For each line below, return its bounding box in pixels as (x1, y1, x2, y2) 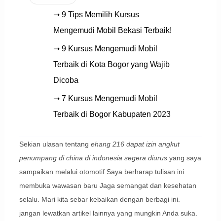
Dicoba (53, 76, 78, 85)
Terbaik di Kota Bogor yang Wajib (53, 60, 170, 69)
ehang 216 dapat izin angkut (90, 140, 180, 148)
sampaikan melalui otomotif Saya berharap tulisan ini (19, 168, 184, 176)
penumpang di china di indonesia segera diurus (19, 154, 167, 162)
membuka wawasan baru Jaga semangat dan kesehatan (19, 182, 196, 190)
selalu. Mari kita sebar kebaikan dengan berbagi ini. (19, 195, 180, 204)
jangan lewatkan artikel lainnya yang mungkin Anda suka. (19, 209, 197, 218)
